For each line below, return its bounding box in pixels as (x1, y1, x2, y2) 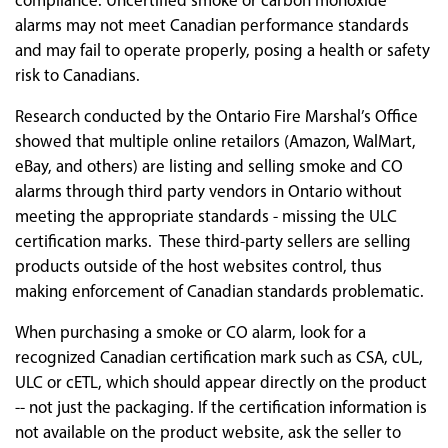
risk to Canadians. (15, 65, 144, 85)
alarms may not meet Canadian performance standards (15, 15, 409, 35)
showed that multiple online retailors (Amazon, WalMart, (15, 131, 416, 151)
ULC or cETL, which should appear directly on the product (15, 372, 427, 392)
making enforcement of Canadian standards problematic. (15, 281, 424, 301)
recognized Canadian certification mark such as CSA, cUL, (15, 347, 423, 367)
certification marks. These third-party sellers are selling (15, 231, 411, 251)
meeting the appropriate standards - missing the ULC (15, 206, 397, 226)
